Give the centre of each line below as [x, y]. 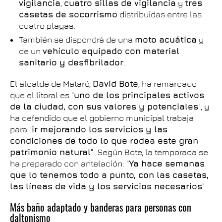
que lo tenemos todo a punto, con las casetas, [109, 175]
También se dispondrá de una [77, 40]
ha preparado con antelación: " [69, 164]
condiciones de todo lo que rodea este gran [104, 141]
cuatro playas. [47, 26]
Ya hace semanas [167, 164]
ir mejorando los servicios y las [100, 129]
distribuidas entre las [160, 14]
